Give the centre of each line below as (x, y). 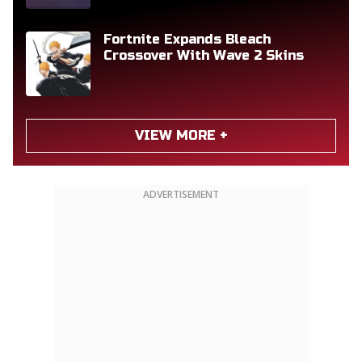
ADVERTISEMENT (181, 194)
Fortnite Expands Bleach (187, 39)
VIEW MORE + (181, 135)
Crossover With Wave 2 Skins (204, 55)
